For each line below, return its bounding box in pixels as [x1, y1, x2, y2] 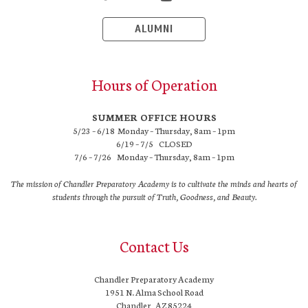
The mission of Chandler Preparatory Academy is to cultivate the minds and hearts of [11, 177, 297, 189]
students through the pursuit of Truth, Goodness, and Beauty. [52, 190, 256, 202]
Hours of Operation [91, 73, 217, 95]
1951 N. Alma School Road [104, 285, 203, 298]
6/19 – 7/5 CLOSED [115, 137, 192, 149]
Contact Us [119, 234, 189, 256]
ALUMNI [135, 22, 173, 35]
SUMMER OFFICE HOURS [91, 110, 217, 124]
